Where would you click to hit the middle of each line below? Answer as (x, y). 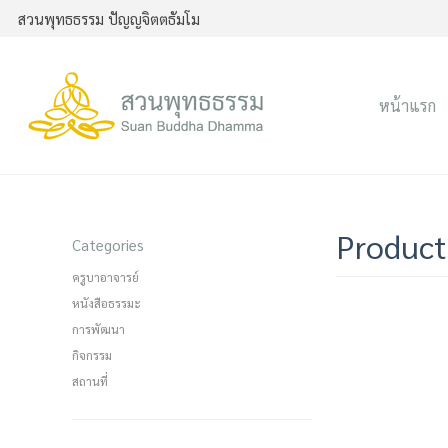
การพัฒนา (98, 329)
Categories (108, 245)
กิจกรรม (92, 355)
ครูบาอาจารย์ (105, 277)
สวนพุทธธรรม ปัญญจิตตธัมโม (109, 18)
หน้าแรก (407, 106)
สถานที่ (90, 381)
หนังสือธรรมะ (106, 303)
